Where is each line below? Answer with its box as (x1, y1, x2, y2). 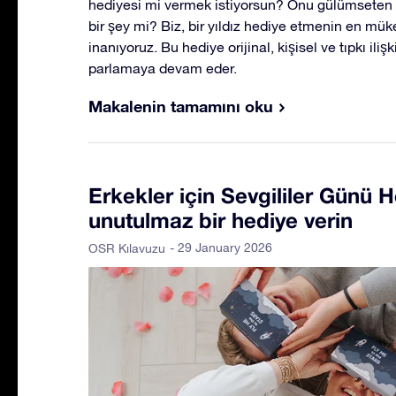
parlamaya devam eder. (88, 59, 237, 76)
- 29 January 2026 (170, 240, 272, 255)
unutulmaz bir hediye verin (88, 207, 353, 232)
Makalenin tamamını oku (88, 95, 273, 116)
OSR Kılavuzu (88, 240, 165, 255)
